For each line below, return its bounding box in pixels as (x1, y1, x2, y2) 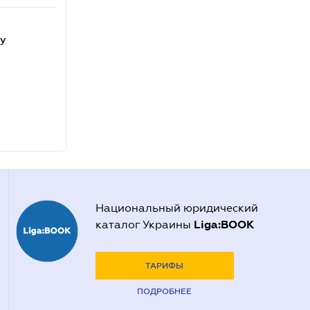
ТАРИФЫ (145, 261, 183, 271)
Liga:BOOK (193, 218, 254, 231)
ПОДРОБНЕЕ (137, 286, 192, 296)
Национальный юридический (95, 202, 258, 214)
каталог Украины (95, 219, 194, 230)
